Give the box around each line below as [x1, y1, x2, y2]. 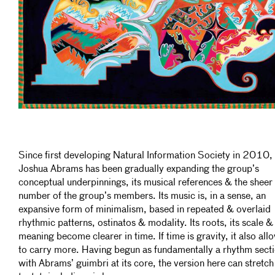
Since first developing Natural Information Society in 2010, [18, 151, 273, 161]
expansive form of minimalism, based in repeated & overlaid [18, 205, 271, 215]
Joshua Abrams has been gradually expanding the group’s [18, 165, 259, 174]
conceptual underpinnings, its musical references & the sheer [18, 178, 273, 188]
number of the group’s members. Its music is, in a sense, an [18, 192, 266, 201]
